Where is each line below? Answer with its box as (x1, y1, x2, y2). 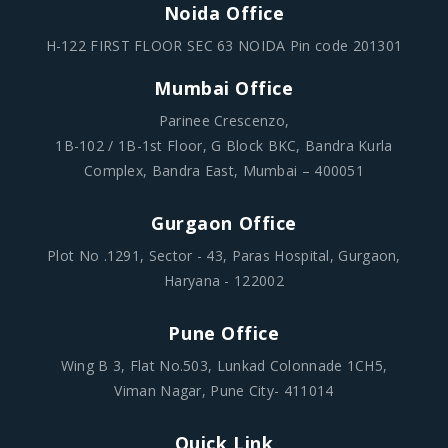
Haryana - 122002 (164, 270, 284, 290)
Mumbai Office (154, 75, 294, 100)
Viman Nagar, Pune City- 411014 (114, 380, 334, 400)
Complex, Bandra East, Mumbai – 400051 (83, 160, 365, 180)
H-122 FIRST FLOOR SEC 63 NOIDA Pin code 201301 (45, 35, 403, 55)
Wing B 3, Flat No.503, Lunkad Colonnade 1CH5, (60, 355, 388, 375)
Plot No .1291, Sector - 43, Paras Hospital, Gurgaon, (47, 245, 401, 265)
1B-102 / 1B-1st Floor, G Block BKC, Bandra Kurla (55, 135, 393, 155)
